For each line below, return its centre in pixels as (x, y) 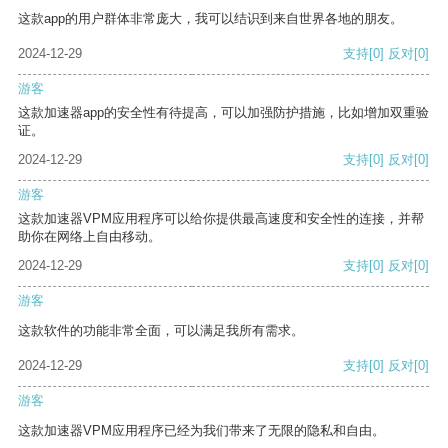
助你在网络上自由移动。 (89, 237)
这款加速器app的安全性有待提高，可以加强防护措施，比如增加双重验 (223, 113)
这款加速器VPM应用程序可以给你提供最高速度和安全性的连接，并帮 (221, 219)
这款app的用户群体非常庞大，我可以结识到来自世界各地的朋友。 (210, 19)
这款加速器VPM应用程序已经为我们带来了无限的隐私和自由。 (201, 431)
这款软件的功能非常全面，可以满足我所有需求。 (161, 331)
